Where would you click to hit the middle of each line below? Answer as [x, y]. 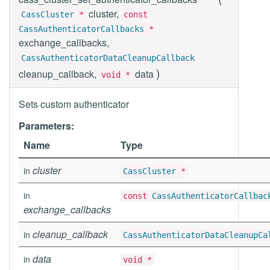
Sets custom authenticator [74, 104]
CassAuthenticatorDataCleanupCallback [108, 58]
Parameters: [46, 126]
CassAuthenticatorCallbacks [81, 29]
